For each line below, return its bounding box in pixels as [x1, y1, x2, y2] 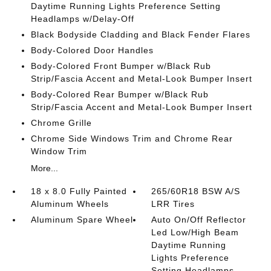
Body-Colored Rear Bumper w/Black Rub [30, 90, 209, 99]
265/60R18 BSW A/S [151, 186, 241, 196]
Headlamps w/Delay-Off [30, 14, 134, 24]
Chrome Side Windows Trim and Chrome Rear [30, 134, 233, 143]
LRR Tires [151, 199, 195, 209]
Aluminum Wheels [30, 199, 109, 209]
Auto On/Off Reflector [151, 215, 247, 224]
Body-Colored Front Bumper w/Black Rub [30, 61, 211, 71]
